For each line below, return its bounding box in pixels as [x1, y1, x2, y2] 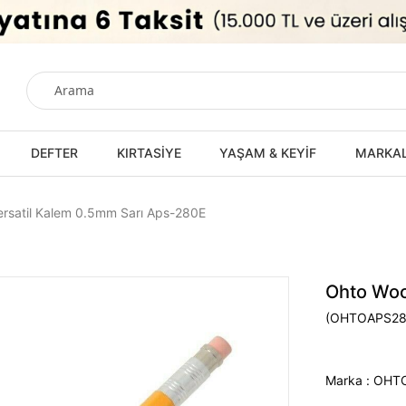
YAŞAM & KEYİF [219, 144, 317, 160]
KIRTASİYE [116, 144, 181, 160]
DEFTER [31, 144, 79, 160]
